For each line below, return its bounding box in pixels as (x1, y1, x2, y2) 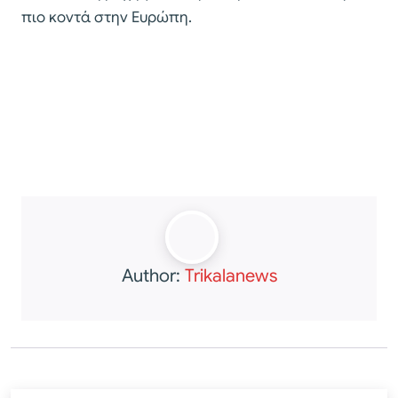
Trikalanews (184, 264, 277, 287)
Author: (121, 264, 185, 287)
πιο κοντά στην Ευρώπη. (21, 7, 192, 27)
